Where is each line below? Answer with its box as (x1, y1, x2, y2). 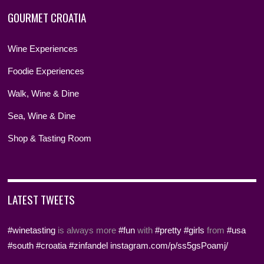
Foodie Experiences (8, 65, 85, 76)
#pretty (155, 225, 182, 236)
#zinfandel (69, 240, 108, 251)
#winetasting (8, 225, 56, 236)
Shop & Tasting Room (8, 133, 92, 144)
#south (8, 240, 34, 251)
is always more (55, 225, 119, 236)
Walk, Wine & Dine (8, 88, 80, 98)
